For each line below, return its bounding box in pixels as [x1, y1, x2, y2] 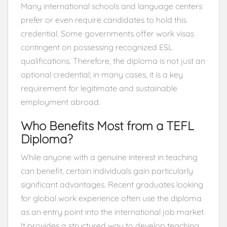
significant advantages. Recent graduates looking [21, 179, 203, 190]
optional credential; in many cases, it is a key [21, 69, 183, 80]
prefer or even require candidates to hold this [21, 14, 186, 25]
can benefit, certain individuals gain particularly [21, 165, 193, 176]
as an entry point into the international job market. [21, 206, 205, 217]
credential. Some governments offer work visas [21, 28, 194, 39]
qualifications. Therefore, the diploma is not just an [21, 55, 205, 66]
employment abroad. [21, 96, 100, 107]
